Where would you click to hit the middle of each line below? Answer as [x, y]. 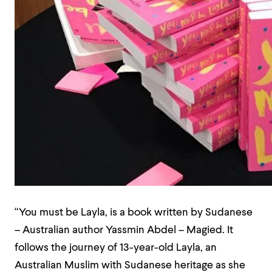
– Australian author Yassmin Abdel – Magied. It [124, 230]
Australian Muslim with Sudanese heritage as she [130, 266]
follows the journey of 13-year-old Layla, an [116, 248]
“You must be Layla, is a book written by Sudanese [134, 213]
